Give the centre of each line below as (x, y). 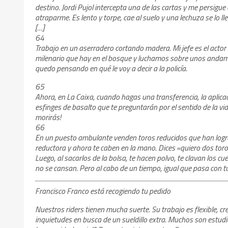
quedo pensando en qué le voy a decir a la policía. (111, 68)
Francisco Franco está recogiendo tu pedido (103, 191)
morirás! (48, 117)
